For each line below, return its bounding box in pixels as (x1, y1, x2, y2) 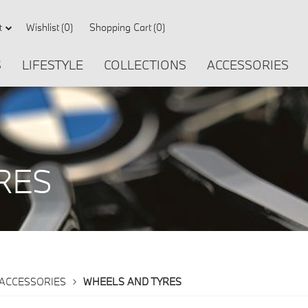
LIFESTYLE (22, 57, 83, 73)
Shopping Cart (89, 21, 151, 34)
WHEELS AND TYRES (83, 274, 181, 288)
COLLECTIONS (104, 57, 186, 73)
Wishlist (26, 21, 59, 34)
